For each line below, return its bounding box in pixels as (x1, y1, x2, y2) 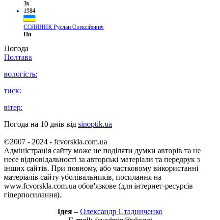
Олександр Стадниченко (80, 207, 163, 216)
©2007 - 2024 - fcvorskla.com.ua (4, 137, 107, 146)
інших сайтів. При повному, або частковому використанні (4, 164, 198, 173)
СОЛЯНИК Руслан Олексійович (24, 24, 104, 31)
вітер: (4, 103, 23, 112)
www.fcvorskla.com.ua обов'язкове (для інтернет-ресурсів (4, 182, 193, 191)
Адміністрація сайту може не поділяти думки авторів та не (4, 146, 201, 155)
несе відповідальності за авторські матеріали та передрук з (4, 155, 200, 164)
